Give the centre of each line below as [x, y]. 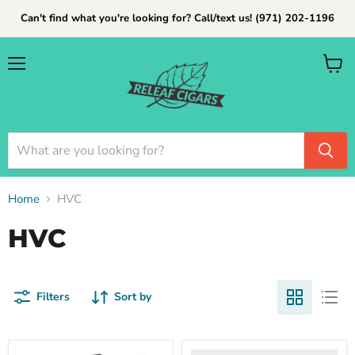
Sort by [133, 297]
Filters [53, 297]
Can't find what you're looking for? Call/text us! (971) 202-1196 [177, 18]
